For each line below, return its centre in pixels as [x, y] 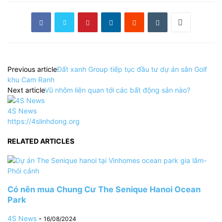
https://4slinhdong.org [44, 121]
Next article [26, 90]
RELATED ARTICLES [41, 141]
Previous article [32, 69]
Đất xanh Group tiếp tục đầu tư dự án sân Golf [132, 69]
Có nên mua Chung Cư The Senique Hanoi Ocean [104, 189]
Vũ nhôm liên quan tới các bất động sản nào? [117, 90]
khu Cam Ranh [31, 80]
